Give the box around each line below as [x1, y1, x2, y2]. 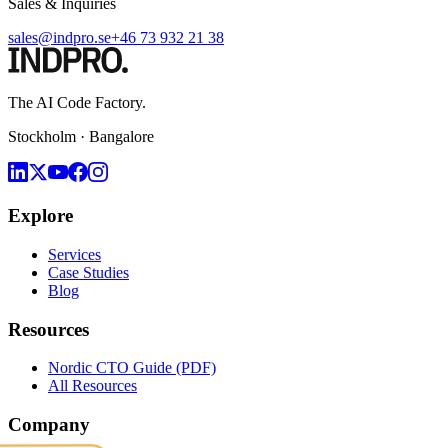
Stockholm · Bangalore [8, 128, 154, 146]
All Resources [48, 377, 137, 395]
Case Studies [48, 263, 129, 281]
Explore [8, 205, 73, 227]
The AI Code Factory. [8, 94, 146, 112]
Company [8, 413, 90, 435]
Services [48, 245, 101, 263]
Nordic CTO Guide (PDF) [48, 359, 216, 377]
